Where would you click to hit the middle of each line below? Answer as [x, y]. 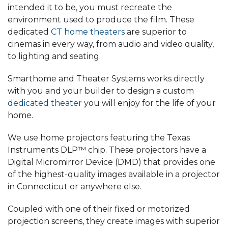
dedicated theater [45, 103]
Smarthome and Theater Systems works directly [106, 79]
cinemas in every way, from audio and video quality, [111, 44]
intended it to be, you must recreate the [90, 8]
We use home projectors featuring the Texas [99, 138]
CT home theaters [88, 32]
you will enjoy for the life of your [149, 103]
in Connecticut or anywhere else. [75, 187]
